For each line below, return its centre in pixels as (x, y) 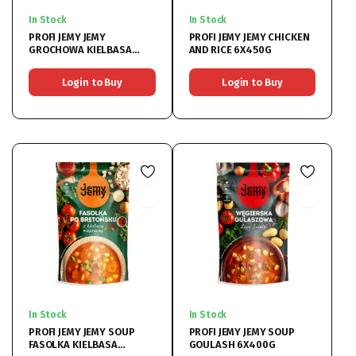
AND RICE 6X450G (230, 49)
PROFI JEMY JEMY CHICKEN (249, 37)
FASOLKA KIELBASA (73, 344)
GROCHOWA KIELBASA (80, 49)
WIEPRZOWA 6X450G (77, 62)
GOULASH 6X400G (232, 344)
